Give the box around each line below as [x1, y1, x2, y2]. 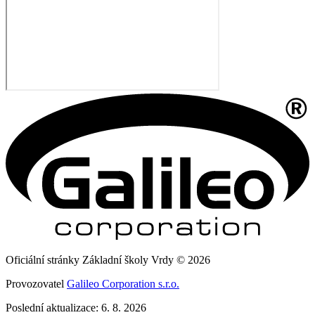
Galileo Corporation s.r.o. [67, 277, 179, 290]
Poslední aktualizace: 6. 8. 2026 [6, 301, 146, 314]
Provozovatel [6, 277, 67, 290]
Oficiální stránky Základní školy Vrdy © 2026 [6, 253, 210, 266]
